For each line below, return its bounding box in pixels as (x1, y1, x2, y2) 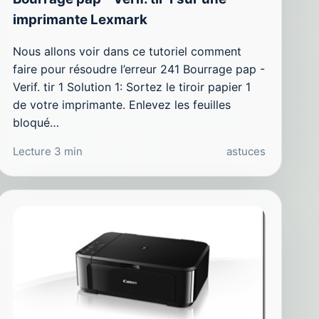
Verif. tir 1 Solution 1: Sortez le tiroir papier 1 (12, 80, 251, 95)
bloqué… (12, 115, 59, 130)
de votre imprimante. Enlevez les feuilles (12, 98, 231, 113)
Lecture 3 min (12, 145, 83, 159)
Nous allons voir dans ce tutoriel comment (12, 44, 241, 59)
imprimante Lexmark (12, 11, 147, 28)
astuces (226, 145, 266, 159)
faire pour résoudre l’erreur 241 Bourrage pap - (12, 62, 265, 77)
